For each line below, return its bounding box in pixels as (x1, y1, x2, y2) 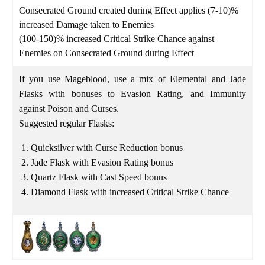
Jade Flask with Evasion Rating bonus (31, 157, 176, 167)
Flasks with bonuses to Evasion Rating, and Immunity (19, 88, 246, 99)
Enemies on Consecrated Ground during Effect (19, 47, 194, 58)
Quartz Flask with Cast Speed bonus (31, 172, 167, 182)
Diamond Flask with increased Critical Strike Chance (31, 186, 229, 197)
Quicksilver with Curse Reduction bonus (31, 142, 183, 153)
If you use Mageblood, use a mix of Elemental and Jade (19, 73, 246, 84)
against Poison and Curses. (19, 103, 121, 114)
